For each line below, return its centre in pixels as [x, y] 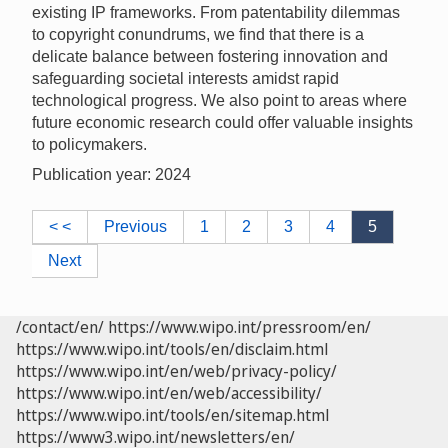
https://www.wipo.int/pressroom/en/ [239, 326]
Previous [135, 226]
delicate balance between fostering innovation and [210, 56]
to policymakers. [89, 144]
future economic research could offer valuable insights [222, 122]
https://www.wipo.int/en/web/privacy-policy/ [176, 370]
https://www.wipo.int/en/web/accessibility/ [169, 392]
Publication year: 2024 [111, 174]
